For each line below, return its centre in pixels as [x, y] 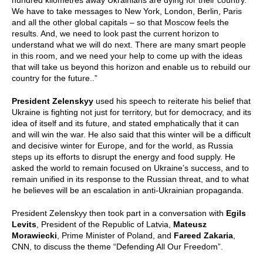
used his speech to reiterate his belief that [172, 101]
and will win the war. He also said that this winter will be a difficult [131, 134]
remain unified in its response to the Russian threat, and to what [130, 179]
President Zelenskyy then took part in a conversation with [119, 213]
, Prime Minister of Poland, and [115, 235]
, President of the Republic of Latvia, [105, 224]
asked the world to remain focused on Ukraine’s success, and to [130, 168]
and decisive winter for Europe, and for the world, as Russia [122, 146]
